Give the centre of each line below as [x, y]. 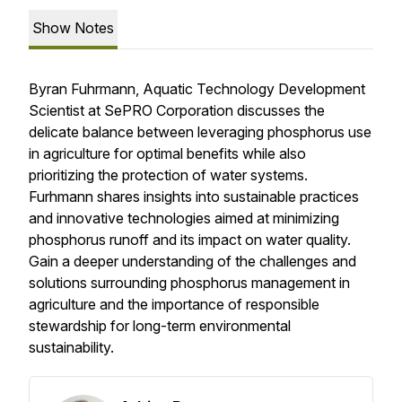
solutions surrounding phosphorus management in [189, 283]
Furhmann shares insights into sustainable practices [194, 197]
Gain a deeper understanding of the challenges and [192, 261]
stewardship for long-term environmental [160, 326]
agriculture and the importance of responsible [174, 304]
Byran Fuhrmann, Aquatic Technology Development [197, 89]
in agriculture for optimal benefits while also [167, 153]
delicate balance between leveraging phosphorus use [200, 132]
